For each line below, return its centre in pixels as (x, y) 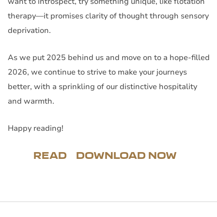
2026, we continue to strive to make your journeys (97, 72)
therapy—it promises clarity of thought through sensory (108, 16)
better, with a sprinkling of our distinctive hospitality (102, 86)
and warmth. (31, 101)
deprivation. (29, 30)
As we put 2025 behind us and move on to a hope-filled (109, 57)
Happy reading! (36, 128)
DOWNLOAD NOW (126, 155)
